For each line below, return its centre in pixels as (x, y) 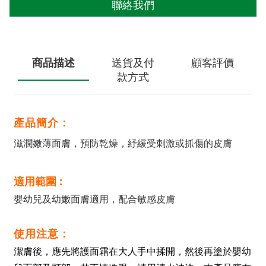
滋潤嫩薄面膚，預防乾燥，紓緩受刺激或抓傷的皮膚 (123, 143)
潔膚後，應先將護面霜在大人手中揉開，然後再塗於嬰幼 (132, 251)
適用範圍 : (38, 181)
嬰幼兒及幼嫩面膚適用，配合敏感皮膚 (94, 199)
